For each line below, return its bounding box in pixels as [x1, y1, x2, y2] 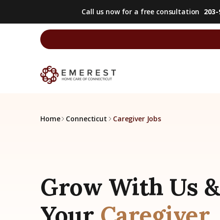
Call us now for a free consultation [82, 7, 200, 16]
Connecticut [66, 114, 107, 123]
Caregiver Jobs [112, 114, 161, 123]
